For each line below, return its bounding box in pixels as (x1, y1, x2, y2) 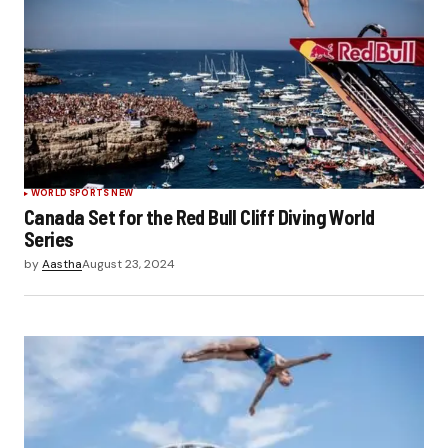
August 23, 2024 (82, 255, 175, 272)
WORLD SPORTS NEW (31, 186, 133, 199)
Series (24, 226, 74, 251)
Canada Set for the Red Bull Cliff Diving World (24, 204, 375, 229)
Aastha (42, 255, 82, 272)
